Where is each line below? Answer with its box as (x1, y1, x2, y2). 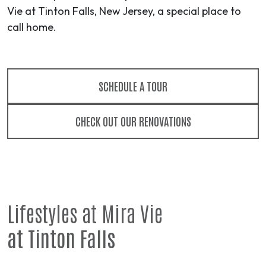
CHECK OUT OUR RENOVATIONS (75, 113, 191, 129)
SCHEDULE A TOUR (99, 78, 167, 94)
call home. (7, 20, 56, 34)
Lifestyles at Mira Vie (7, 199, 163, 226)
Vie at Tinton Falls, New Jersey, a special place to (7, 4, 241, 18)
